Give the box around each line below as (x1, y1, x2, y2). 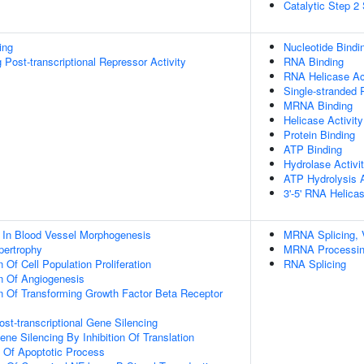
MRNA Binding (284, 97, 353, 113)
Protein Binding (284, 127, 355, 142)
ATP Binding (284, 141, 342, 157)
